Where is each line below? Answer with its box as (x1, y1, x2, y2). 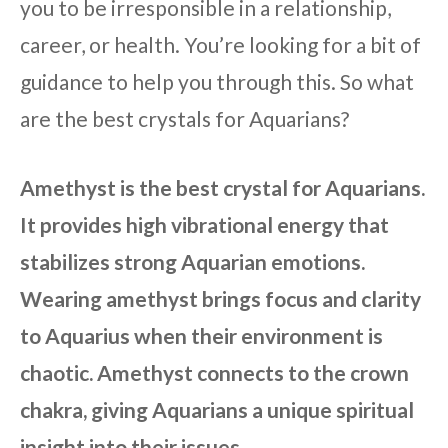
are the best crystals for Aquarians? (20, 106, 349, 132)
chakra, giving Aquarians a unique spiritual (20, 396, 414, 422)
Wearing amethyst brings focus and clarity (20, 285, 421, 311)
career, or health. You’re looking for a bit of (20, 32, 421, 58)
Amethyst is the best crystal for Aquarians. (20, 174, 425, 200)
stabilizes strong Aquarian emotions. (20, 248, 365, 274)
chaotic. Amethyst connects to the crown (20, 359, 409, 385)
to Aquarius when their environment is (20, 322, 383, 348)
